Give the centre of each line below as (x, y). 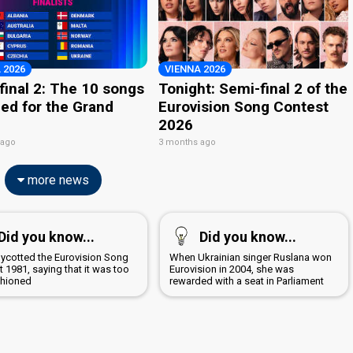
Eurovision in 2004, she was (231, 269)
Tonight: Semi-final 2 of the (253, 88)
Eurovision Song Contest (244, 106)
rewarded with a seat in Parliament (246, 281)
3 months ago (188, 142)
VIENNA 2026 (195, 69)
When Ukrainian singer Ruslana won (250, 257)
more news (56, 180)
